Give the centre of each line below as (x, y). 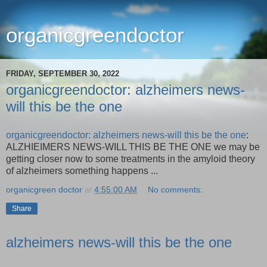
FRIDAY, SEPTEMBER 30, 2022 (63, 73)
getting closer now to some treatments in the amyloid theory (131, 159)
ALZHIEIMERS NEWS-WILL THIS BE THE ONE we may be (133, 147)
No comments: (176, 189)
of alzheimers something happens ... (82, 170)
